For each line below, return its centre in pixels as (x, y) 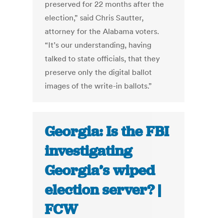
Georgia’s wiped (100, 171)
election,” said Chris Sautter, (94, 18)
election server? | (103, 190)
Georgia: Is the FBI (107, 132)
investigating (89, 151)
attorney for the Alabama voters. (102, 31)
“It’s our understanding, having (98, 45)
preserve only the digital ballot (99, 72)
